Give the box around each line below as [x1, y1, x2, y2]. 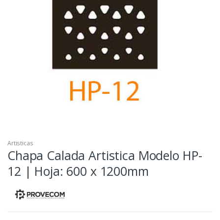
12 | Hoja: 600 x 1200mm [7, 162, 149, 179]
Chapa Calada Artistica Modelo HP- [7, 146, 202, 164]
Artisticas [7, 138, 33, 147]
